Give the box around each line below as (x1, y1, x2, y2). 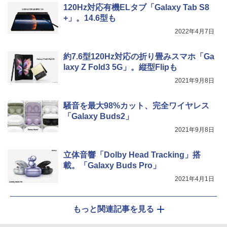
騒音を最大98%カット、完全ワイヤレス (63, 101, 209, 110)
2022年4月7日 (175, 27, 214, 35)
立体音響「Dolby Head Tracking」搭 (63, 150, 201, 159)
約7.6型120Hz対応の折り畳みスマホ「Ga (63, 52, 214, 61)
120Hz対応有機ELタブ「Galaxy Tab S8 (63, 3, 209, 12)
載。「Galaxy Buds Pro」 (63, 161, 161, 170)
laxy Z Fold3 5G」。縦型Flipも (63, 62, 177, 71)
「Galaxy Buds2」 (63, 111, 133, 121)
